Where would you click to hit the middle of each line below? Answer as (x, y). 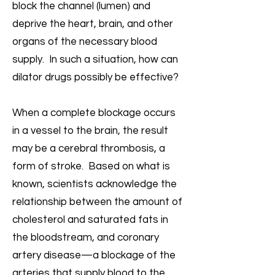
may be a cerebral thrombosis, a (89, 149)
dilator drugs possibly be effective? (95, 77)
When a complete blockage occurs (94, 113)
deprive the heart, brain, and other (93, 24)
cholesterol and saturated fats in (90, 220)
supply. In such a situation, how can (95, 60)
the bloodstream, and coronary (86, 238)
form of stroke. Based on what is (91, 166)
